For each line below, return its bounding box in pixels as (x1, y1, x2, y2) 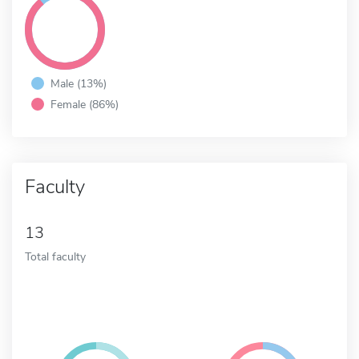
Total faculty (25, 248, 86, 264)
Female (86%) (50, 95, 119, 112)
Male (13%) (50, 75, 107, 91)
